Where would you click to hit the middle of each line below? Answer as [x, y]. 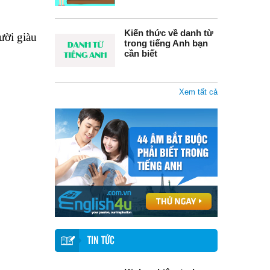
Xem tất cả [198, 92]
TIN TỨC [101, 241]
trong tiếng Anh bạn [166, 43]
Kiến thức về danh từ [169, 33]
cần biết [141, 53]
